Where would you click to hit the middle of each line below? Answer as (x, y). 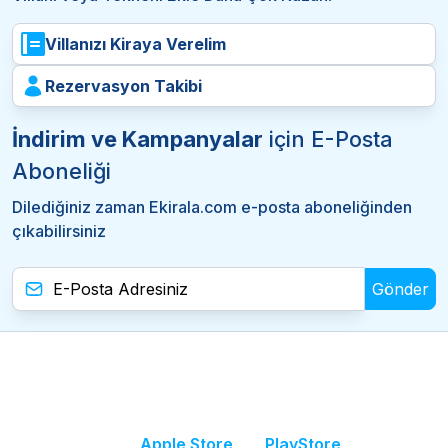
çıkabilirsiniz (59, 231)
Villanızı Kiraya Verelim (135, 44)
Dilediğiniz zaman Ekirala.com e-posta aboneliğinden (212, 207)
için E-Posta (328, 139)
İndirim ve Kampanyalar (137, 139)
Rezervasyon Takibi (123, 86)
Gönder (400, 289)
